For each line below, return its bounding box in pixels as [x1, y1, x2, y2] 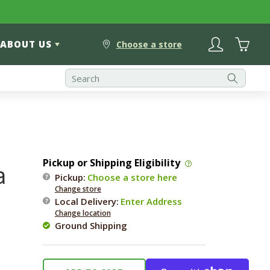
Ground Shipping [54, 219, 127, 231]
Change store [54, 184, 101, 194]
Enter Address [120, 195, 182, 207]
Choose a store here [87, 171, 177, 183]
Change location [54, 208, 111, 218]
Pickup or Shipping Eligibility [42, 156, 180, 169]
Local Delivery [54, 195, 116, 207]
